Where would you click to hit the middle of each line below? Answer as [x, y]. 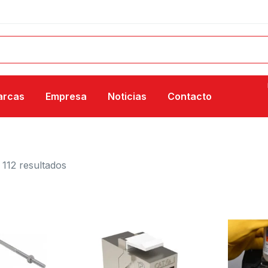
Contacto [190, 96]
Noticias [127, 96]
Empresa [66, 96]
